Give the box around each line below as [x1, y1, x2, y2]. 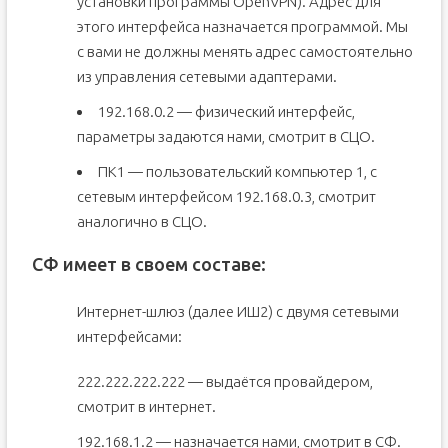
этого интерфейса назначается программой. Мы [76, 18, 408, 35]
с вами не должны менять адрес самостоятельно [76, 43, 413, 60]
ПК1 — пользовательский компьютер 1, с [97, 163, 377, 180]
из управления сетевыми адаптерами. [76, 68, 337, 85]
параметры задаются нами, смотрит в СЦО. [76, 128, 375, 145]
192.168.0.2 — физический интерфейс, [97, 103, 355, 120]
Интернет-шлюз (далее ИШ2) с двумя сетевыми [76, 303, 399, 320]
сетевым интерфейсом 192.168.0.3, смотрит [76, 188, 376, 205]
